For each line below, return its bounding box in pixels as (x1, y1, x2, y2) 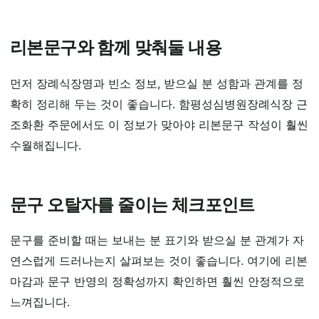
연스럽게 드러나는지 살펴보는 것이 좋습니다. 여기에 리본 (10, 253, 308, 268)
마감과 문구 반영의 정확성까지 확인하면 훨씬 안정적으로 (10, 274, 305, 289)
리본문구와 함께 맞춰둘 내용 (10, 36, 221, 58)
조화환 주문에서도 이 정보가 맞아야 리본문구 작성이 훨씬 (10, 117, 308, 132)
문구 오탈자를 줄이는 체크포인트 (10, 194, 255, 215)
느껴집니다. (10, 295, 70, 310)
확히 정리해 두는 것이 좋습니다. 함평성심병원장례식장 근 (10, 96, 308, 111)
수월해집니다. (10, 137, 81, 152)
